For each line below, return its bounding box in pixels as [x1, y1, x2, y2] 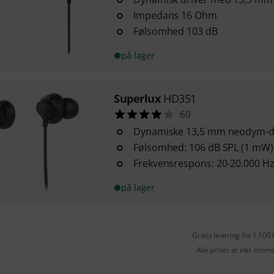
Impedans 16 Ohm [133, 9, 217, 22]
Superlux [113, 91, 161, 106]
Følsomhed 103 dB [133, 24, 218, 38]
